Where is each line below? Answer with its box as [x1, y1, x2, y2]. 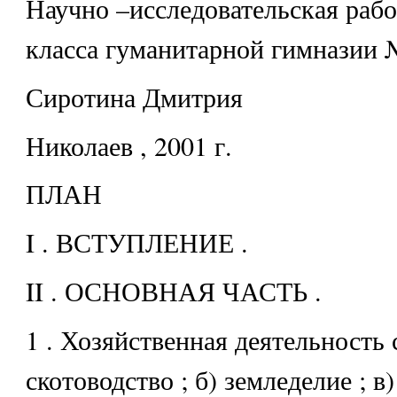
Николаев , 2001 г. [25, 127, 232, 163]
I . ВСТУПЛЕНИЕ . [25, 224, 248, 261]
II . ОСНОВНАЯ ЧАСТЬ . [25, 272, 322, 308]
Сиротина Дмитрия [25, 78, 243, 114]
